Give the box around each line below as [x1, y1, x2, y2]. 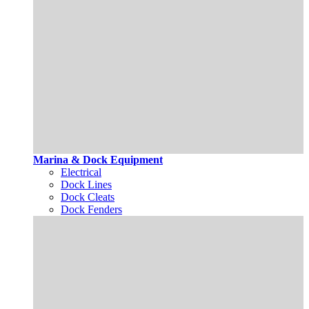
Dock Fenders [61, 203, 122, 216]
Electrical [61, 166, 101, 179]
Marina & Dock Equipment [33, 154, 163, 166]
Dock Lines [61, 179, 112, 191]
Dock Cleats [61, 191, 114, 203]
